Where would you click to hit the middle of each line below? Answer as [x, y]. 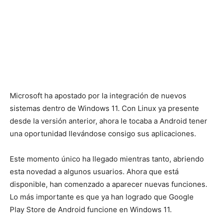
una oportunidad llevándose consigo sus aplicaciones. [103, 133]
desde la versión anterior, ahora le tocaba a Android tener [109, 121]
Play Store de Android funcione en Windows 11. [91, 209]
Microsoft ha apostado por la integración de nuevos [98, 95]
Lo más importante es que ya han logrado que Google [102, 197]
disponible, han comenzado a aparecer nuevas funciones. [109, 184]
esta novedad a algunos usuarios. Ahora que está [94, 171]
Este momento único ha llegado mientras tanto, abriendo [107, 159]
